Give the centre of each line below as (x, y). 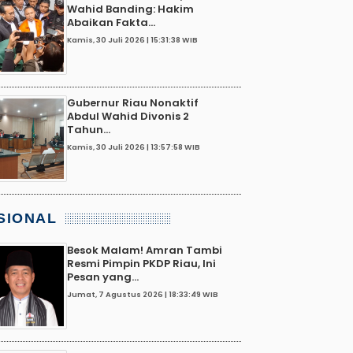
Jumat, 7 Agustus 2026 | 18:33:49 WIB (143, 295)
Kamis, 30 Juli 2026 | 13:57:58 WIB (134, 147)
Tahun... (89, 129)
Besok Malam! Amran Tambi (145, 250)
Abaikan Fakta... (111, 22)
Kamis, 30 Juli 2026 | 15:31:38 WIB (132, 40)
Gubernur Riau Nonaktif (133, 102)
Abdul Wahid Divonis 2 (128, 116)
